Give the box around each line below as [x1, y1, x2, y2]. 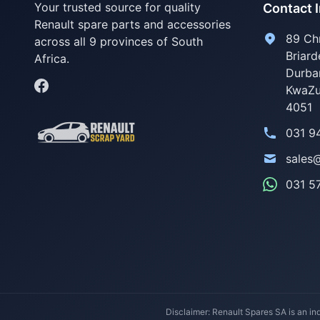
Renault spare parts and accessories [34, 17, 231, 31]
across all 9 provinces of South [34, 34, 203, 49]
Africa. [34, 51, 69, 66]
